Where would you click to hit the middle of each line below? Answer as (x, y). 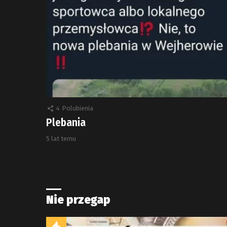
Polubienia (78, 108)
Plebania (66, 123)
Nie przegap (78, 200)
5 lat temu (61, 139)
